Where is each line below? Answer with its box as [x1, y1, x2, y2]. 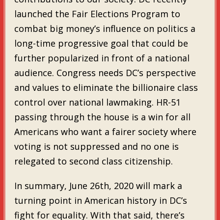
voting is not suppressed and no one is [14, 140, 179, 152]
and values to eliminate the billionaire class [14, 81, 198, 93]
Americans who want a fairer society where [14, 125, 196, 137]
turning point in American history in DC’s [14, 194, 187, 206]
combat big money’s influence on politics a [14, 22, 195, 34]
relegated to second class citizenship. [14, 155, 173, 167]
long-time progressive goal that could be [14, 37, 188, 49]
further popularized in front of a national [14, 52, 190, 64]
